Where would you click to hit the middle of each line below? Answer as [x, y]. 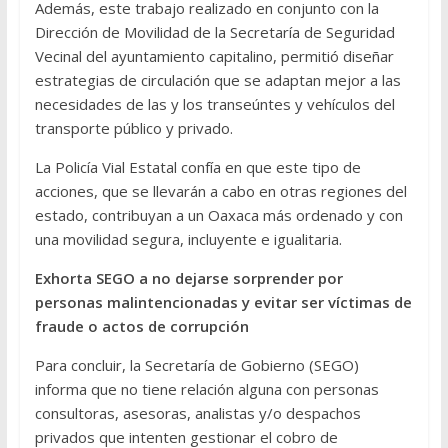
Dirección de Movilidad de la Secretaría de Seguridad [214, 32]
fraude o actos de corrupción [141, 326]
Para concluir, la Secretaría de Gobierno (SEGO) [196, 365]
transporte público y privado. [133, 128]
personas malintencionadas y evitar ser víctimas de [223, 302]
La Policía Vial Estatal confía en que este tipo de [197, 167]
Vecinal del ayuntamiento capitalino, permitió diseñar [214, 56]
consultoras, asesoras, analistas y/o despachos [197, 413]
